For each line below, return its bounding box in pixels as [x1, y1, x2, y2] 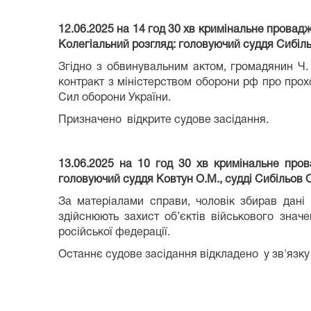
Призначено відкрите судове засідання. [58, 115, 269, 125]
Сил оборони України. [58, 92, 171, 103]
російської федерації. [58, 227, 170, 237]
